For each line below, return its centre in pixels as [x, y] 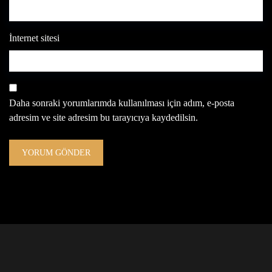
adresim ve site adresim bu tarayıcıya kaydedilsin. [104, 117]
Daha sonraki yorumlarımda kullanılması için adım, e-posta [122, 103]
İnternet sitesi [34, 38]
